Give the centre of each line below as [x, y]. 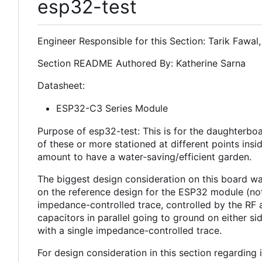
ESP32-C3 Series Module [112, 108]
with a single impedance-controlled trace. [130, 230]
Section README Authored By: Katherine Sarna [142, 63]
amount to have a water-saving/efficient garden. [144, 156]
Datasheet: [61, 85]
